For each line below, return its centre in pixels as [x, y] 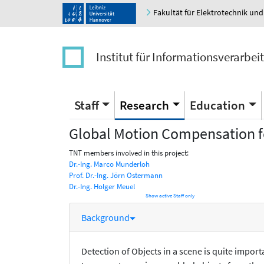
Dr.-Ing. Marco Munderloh [109, 164]
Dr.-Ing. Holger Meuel [102, 187]
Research [145, 105]
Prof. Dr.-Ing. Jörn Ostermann [116, 176]
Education [218, 105]
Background [105, 218]
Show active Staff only [170, 196]
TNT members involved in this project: [129, 153]
